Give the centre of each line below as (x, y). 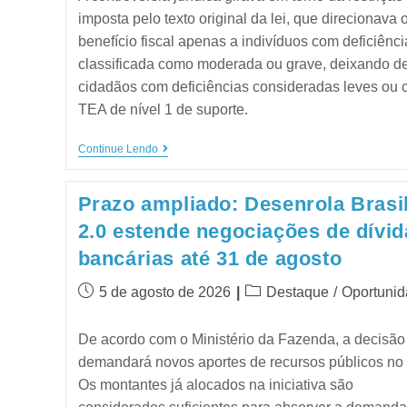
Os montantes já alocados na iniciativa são (215, 385)
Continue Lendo (118, 149)
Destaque (297, 293)
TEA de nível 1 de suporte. (163, 109)
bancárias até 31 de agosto (210, 259)
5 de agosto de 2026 (164, 293)
